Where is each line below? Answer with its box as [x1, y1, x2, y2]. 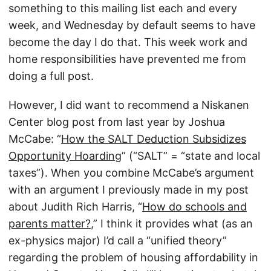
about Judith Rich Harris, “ [8, 200, 142, 213]
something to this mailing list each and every [8, 2, 237, 15]
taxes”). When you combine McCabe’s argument [8, 166, 254, 179]
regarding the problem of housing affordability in [8, 251, 258, 264]
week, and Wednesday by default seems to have [8, 19, 255, 31]
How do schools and [142, 200, 247, 213]
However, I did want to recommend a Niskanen [8, 99, 249, 111]
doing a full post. [8, 70, 94, 82]
